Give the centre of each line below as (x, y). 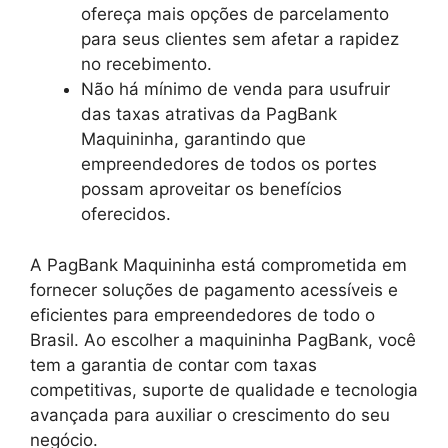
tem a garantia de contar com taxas (173, 364)
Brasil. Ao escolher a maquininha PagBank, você (223, 339)
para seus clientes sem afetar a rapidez (240, 39)
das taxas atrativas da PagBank (209, 114)
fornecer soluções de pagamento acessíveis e (214, 289)
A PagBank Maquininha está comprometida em (218, 264)
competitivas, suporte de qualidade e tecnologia (224, 389)
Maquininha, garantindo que (193, 139)
